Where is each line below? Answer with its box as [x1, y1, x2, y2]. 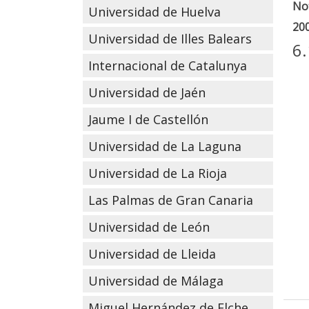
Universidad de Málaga [88, 272, 223, 289]
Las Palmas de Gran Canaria [88, 192, 253, 208]
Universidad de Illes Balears [88, 30, 252, 47]
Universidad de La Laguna [88, 138, 241, 154]
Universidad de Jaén [88, 84, 206, 101]
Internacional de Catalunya [88, 57, 247, 74]
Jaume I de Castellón [88, 111, 208, 128]
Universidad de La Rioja [88, 165, 227, 181]
